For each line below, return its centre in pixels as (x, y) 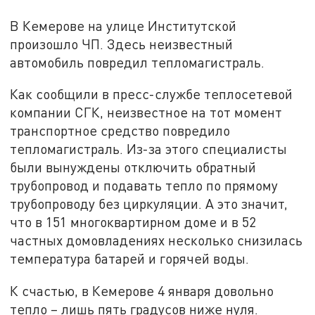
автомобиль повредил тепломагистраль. (137, 62)
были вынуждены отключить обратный (133, 167)
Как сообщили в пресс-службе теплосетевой (152, 94)
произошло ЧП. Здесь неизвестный (122, 44)
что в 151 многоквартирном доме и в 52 (133, 222)
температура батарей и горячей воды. (130, 259)
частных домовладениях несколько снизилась (156, 240)
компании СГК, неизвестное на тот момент (146, 112)
